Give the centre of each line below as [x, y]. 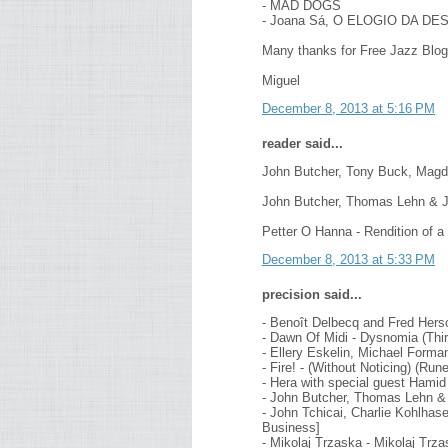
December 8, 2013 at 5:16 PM [348, 108]
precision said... [312, 294]
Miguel [281, 80]
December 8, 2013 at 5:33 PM [348, 259]
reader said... [302, 143]
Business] [291, 427]
